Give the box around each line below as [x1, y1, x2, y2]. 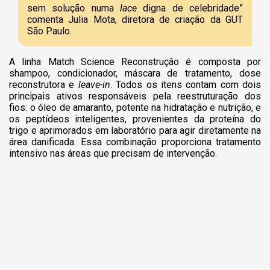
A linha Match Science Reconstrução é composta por [9, 55, 261, 67]
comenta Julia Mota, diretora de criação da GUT [27, 13, 243, 25]
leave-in [78, 78, 110, 90]
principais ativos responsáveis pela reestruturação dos [9, 90, 261, 102]
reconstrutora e [9, 78, 78, 90]
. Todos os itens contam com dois [110, 78, 261, 90]
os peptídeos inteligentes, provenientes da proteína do [9, 113, 261, 125]
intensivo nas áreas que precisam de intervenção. [9, 147, 217, 159]
